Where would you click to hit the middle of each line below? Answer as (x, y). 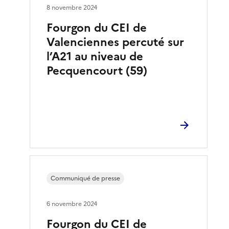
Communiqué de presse (86, 178)
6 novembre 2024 (72, 204)
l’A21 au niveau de (95, 56)
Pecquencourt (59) (97, 71)
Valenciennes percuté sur (116, 42)
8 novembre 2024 (72, 7)
